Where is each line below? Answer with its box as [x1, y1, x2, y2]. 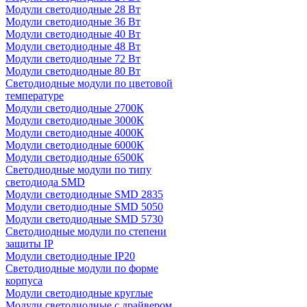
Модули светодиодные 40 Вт [5, 28, 140, 40]
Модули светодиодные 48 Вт [5, 40, 140, 52]
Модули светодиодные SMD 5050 [5, 201, 163, 212]
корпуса [5, 275, 42, 286]
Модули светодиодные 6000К [5, 139, 144, 151]
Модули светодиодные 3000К [5, 114, 144, 126]
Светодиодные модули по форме [5, 262, 158, 274]
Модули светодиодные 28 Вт [5, 3, 140, 15]
